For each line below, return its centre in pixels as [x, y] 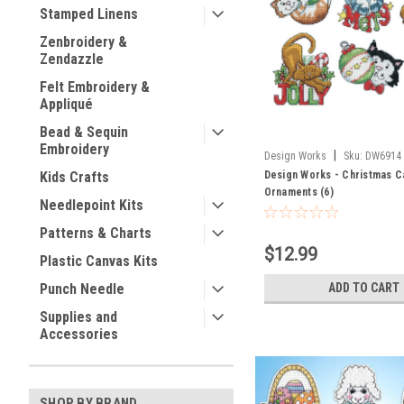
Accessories [79, 334]
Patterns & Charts [96, 233]
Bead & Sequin [84, 132]
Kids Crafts [74, 177]
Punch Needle [82, 289]
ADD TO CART [363, 287]
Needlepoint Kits [92, 205]
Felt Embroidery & [95, 87]
